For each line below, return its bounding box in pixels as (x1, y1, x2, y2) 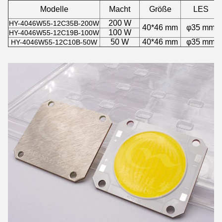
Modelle (40, 5, 68, 13)
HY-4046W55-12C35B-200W (9, 19, 99, 27)
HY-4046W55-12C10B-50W (11, 38, 97, 46)
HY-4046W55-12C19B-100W (9, 29, 99, 37)
